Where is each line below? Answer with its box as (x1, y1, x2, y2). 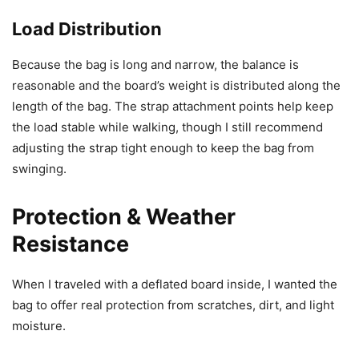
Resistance (12, 231, 129, 258)
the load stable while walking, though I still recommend (12, 119, 323, 135)
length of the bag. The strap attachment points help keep (12, 99, 333, 115)
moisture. (12, 318, 66, 334)
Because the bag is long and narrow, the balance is (12, 57, 299, 73)
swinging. (12, 161, 67, 177)
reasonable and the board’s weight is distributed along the (12, 78, 341, 94)
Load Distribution (12, 18, 162, 40)
